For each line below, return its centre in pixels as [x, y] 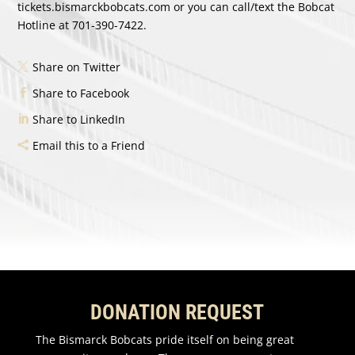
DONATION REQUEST [177, 312]
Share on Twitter [77, 67]
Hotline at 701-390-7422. [82, 25]
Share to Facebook [81, 93]
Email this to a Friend [89, 145]
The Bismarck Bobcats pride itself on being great [164, 339]
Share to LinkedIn [79, 119]
